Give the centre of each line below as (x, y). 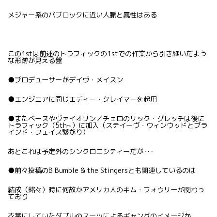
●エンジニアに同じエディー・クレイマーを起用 (82, 99)
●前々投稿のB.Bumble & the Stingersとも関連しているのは (102, 171)
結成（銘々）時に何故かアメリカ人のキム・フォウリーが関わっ (106, 190)
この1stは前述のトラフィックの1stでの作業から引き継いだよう (107, 54)
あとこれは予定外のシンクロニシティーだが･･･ (81, 151)
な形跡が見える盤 (35, 60)
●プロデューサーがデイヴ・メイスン (65, 80)
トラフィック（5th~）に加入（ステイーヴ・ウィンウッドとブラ (108, 125)
